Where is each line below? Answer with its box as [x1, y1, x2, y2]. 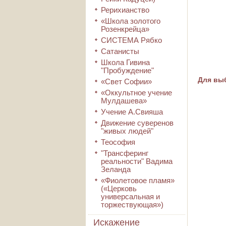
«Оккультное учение [101, 88, 172, 97]
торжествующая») [101, 200, 163, 209]
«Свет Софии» [101, 77, 152, 86]
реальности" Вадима [101, 157, 173, 165]
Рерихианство [101, 6, 149, 14]
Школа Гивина [101, 58, 150, 67]
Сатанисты [101, 47, 139, 55]
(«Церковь [101, 184, 137, 193]
